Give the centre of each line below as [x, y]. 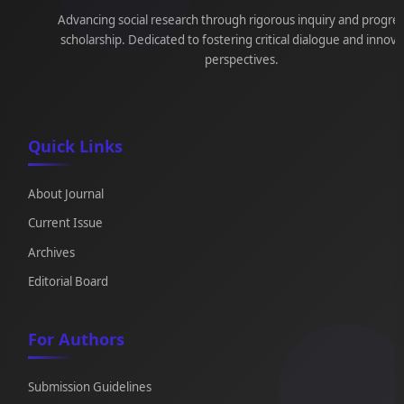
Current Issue [65, 223]
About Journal [65, 194]
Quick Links [75, 147]
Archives [51, 252]
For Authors [76, 340]
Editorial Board [68, 281]
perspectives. [242, 60]
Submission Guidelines [89, 387]
